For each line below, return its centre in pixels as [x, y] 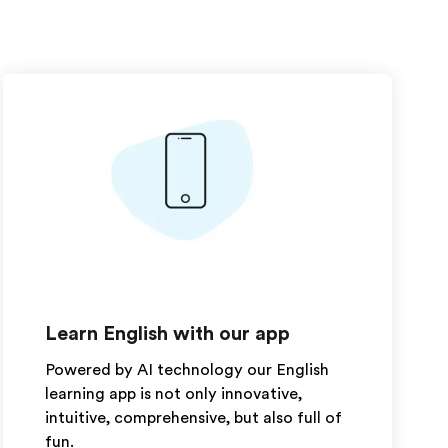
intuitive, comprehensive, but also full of [193, 418]
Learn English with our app [167, 333]
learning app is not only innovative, [173, 394]
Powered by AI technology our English [186, 370]
